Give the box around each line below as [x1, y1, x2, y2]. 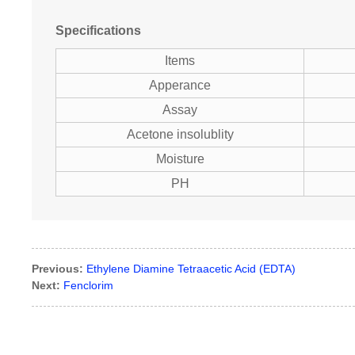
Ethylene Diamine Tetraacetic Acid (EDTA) [86, 262, 296, 276]
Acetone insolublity [126, 128, 234, 142]
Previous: [32, 262, 83, 276]
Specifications [55, 24, 141, 38]
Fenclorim [63, 279, 113, 292]
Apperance [149, 78, 211, 93]
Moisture [155, 152, 204, 166]
